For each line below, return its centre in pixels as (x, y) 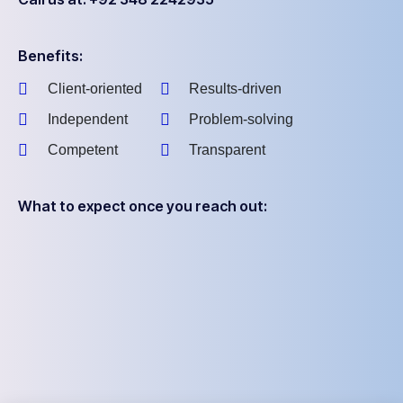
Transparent (227, 150)
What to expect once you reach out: (143, 206)
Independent (87, 120)
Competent (82, 150)
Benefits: (50, 56)
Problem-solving (241, 120)
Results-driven (235, 89)
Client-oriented (94, 89)
